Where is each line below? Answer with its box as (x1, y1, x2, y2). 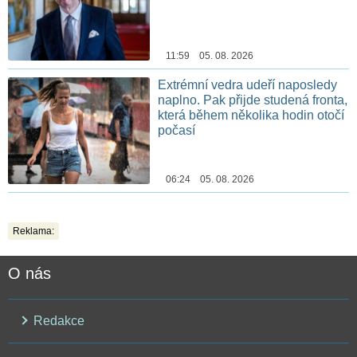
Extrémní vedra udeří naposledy (158, 78, 338, 92)
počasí (158, 124, 196, 138)
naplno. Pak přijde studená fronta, (158, 93, 348, 108)
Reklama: (13, 226, 54, 237)
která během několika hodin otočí (158, 108, 345, 123)
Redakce (30, 314, 84, 328)
